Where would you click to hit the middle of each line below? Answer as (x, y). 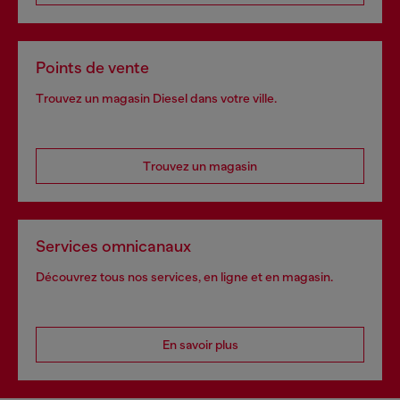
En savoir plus (200, 345)
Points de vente (92, 68)
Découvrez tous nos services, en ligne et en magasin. (184, 277)
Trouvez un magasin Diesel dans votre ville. (156, 98)
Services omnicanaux (113, 246)
